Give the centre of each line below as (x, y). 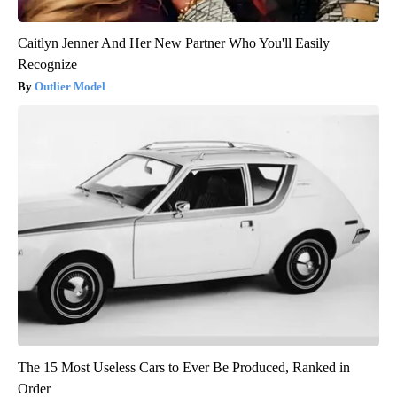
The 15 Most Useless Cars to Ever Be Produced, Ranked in (184, 367)
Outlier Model (70, 86)
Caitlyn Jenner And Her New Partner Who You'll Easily (174, 43)
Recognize (47, 64)
